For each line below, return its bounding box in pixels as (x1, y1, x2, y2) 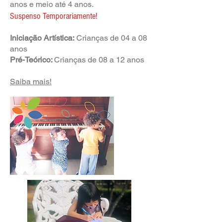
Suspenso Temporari (10, 11, 73, 21)
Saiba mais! (10, 77, 52, 86)
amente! (73, 11, 97, 21)
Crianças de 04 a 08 (74, 33, 147, 43)
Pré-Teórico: (10, 55, 54, 64)
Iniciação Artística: (10, 33, 74, 43)
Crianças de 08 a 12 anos (54, 55, 144, 64)
